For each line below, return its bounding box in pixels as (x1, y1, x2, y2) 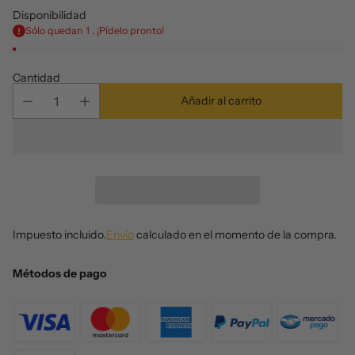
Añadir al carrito (181, 94, 261, 109)
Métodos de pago (13, 266, 107, 281)
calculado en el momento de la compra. (134, 227, 337, 242)
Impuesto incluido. (13, 227, 106, 242)
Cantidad (13, 71, 60, 86)
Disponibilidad (13, 8, 86, 23)
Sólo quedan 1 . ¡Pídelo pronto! (25, 25, 164, 37)
